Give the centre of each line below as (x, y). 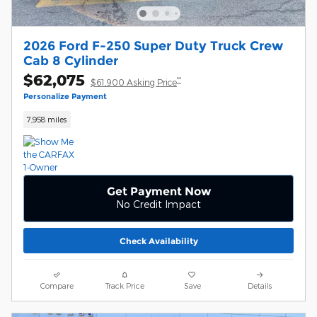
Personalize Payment (65, 97)
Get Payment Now (158, 191)
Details (260, 286)
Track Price (125, 286)
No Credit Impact (158, 204)
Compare (57, 286)
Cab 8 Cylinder (71, 61)
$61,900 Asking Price (134, 82)
